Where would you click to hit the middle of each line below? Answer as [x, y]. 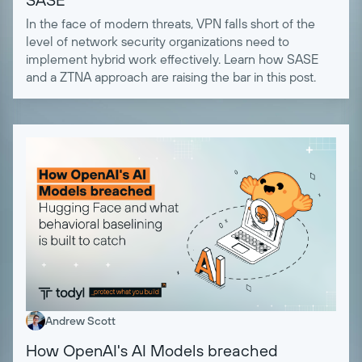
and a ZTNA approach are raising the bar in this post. [171, 77]
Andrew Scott [80, 320]
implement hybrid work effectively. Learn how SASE [172, 59]
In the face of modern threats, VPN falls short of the [170, 24]
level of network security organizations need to [158, 42]
